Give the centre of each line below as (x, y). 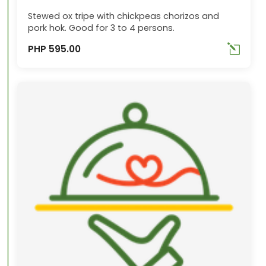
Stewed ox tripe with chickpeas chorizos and (124, 16)
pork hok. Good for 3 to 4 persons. (102, 28)
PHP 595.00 (55, 49)
